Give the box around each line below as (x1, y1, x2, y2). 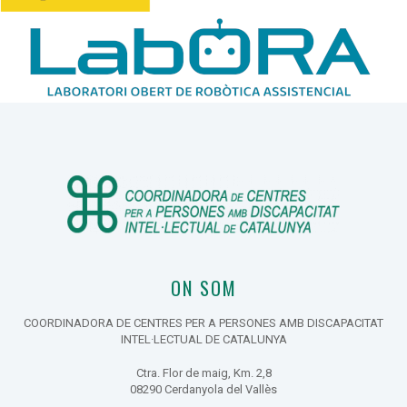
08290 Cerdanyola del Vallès (130, 382, 277, 397)
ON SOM (170, 273, 237, 302)
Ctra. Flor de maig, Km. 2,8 (135, 366, 272, 381)
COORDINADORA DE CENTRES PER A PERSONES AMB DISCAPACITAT (24, 315, 383, 330)
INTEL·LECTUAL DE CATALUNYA (120, 332, 287, 346)
